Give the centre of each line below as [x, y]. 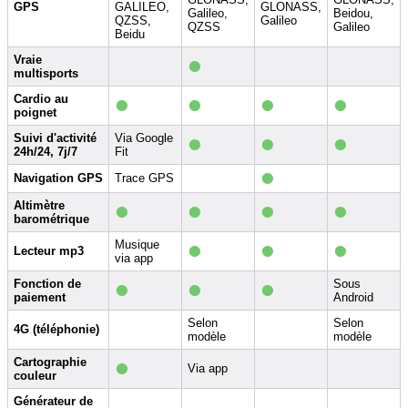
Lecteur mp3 [49, 250]
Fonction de [47, 283]
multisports [46, 73]
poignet [35, 112]
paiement [40, 297]
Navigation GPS [58, 178]
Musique [137, 244]
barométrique [51, 219]
